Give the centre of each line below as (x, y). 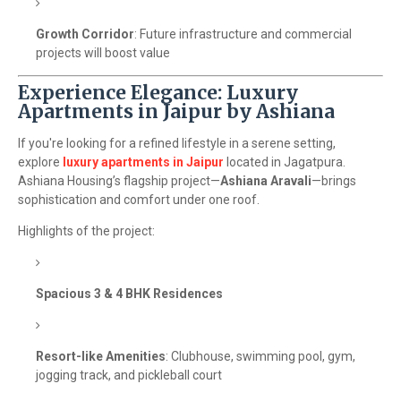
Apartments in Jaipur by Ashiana (176, 111)
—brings (334, 181)
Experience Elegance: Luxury (158, 93)
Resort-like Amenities (101, 356)
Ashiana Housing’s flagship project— (119, 181)
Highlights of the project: (86, 231)
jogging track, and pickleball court (129, 375)
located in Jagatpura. (285, 162)
